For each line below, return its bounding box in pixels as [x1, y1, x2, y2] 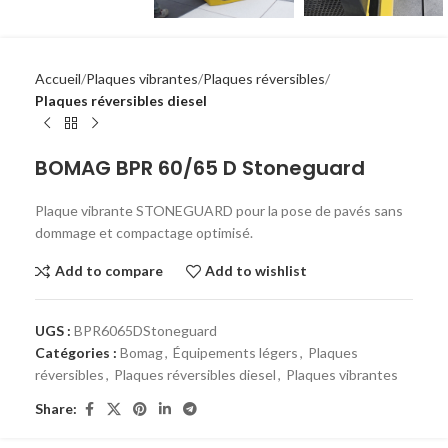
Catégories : [35, 343, 117, 361]
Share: [35, 400, 77, 418]
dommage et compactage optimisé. [35, 223, 253, 241]
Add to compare [54, 262, 163, 280]
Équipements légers [173, 343, 298, 361]
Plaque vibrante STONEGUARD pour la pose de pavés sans [35, 201, 403, 219]
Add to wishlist [205, 262, 308, 280]
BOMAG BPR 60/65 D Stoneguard [35, 153, 365, 182]
